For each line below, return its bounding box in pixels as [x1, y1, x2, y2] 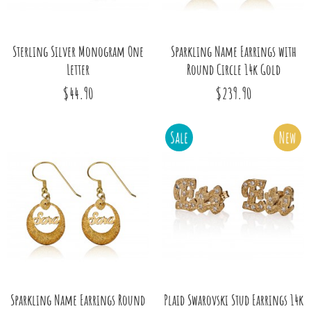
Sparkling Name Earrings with [170, 42, 296, 60]
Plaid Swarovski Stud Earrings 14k [163, 290, 303, 309]
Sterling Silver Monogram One [12, 42, 144, 60]
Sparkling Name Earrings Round [10, 290, 145, 309]
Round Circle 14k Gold [186, 60, 280, 78]
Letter [66, 60, 90, 78]
